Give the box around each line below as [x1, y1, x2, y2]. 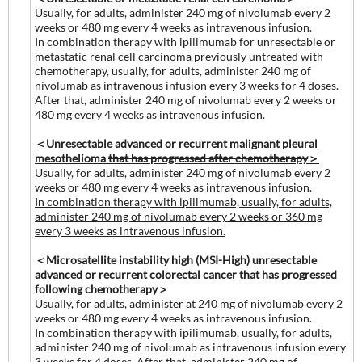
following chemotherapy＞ [35, 282, 169, 296]
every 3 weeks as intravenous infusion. [35, 224, 225, 238]
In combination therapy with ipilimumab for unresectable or [35, 35, 335, 48]
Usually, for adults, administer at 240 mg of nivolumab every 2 [35, 297, 343, 310]
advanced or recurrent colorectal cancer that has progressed [35, 267, 337, 281]
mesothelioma [35, 151, 108, 165]
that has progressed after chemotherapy [108, 151, 308, 165]
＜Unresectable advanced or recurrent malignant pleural [35, 137, 318, 150]
